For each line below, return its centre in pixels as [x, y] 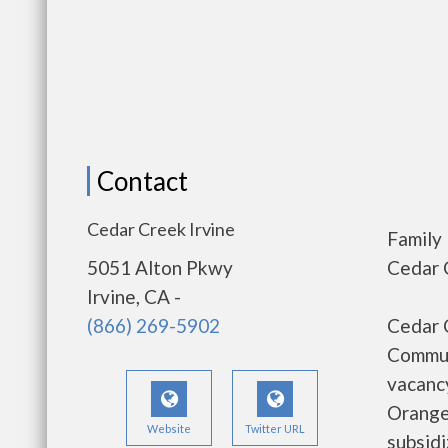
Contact [142, 181]
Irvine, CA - [134, 296]
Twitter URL [275, 428]
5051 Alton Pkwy [160, 267]
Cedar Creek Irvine [161, 229]
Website [169, 428]
